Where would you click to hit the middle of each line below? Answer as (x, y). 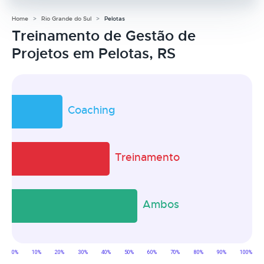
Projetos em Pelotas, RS (94, 53)
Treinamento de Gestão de (104, 36)
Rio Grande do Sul (66, 18)
